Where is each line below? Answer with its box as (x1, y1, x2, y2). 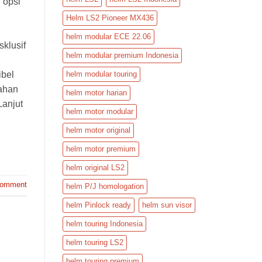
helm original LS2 (66, 163, 125, 172)
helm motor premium (66, 144, 136, 153)
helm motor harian (66, 88, 127, 97)
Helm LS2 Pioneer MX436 (66, 13, 154, 22)
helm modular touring (66, 69, 137, 78)
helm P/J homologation (66, 181, 144, 191)
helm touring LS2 (66, 237, 123, 247)
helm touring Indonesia (66, 219, 143, 228)
